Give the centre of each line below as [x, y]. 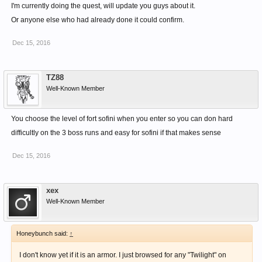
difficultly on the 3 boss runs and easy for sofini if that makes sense [116, 133]
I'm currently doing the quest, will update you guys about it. [103, 6]
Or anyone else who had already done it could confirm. [98, 20]
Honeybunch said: [43, 234]
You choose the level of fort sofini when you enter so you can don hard [122, 119]
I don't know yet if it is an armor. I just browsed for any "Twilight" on [123, 255]
